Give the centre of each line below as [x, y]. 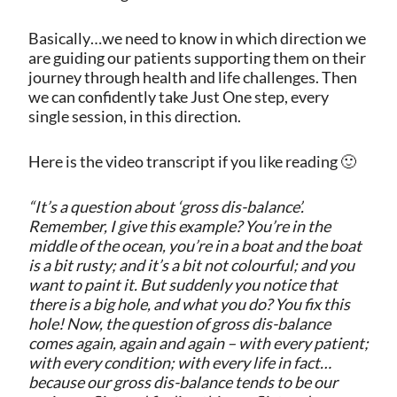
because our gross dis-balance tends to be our [183, 381]
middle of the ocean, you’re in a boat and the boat [195, 245]
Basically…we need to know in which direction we [197, 38]
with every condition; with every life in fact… [179, 362]
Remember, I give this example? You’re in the [179, 226]
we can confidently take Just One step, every [178, 96]
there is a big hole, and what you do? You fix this [189, 304]
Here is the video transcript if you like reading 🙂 [192, 161]
